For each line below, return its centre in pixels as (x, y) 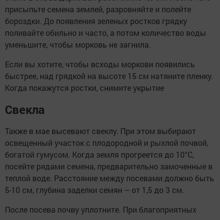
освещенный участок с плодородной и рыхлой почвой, (107, 142)
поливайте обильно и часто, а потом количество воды (106, 32)
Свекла (25, 109)
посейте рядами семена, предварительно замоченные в (109, 166)
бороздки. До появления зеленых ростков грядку (96, 21)
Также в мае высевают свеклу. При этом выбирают (100, 131)
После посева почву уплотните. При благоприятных (101, 209)
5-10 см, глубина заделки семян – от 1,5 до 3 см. (95, 190)
